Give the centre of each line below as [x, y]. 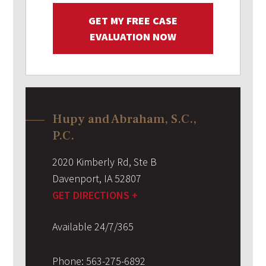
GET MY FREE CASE [133, 21]
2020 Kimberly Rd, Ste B [104, 162]
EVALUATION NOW [133, 37]
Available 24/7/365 [93, 227]
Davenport [75, 179]
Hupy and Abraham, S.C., [124, 119]
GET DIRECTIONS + [95, 195]
